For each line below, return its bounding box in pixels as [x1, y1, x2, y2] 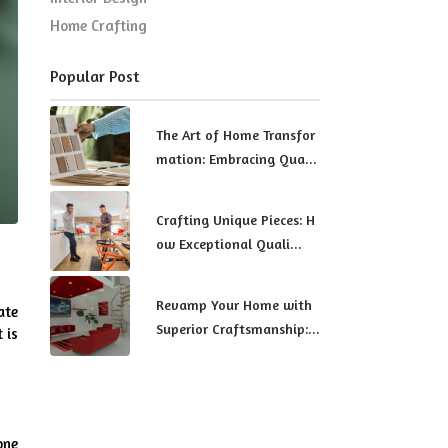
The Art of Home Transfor [156, 125, 315, 143]
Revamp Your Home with [156, 295, 312, 313]
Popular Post [50, 66, 139, 87]
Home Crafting [50, 16, 147, 36]
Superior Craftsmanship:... [156, 319, 320, 337]
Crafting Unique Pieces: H [156, 210, 315, 228]
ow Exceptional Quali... [156, 234, 302, 252]
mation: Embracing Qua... [156, 149, 317, 167]
